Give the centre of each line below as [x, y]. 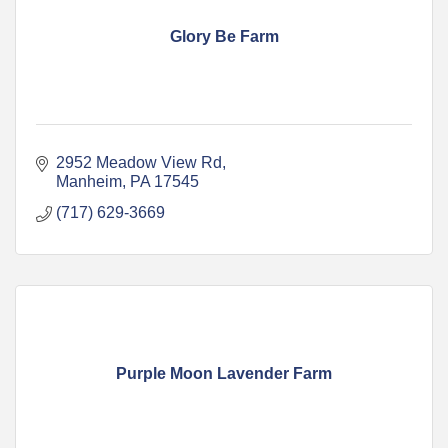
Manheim [89, 181]
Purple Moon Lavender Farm [224, 373]
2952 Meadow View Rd [139, 162]
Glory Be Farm [224, 36]
